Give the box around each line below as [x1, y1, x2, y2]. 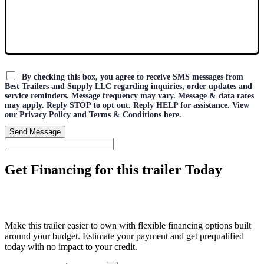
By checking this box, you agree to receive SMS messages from [19, 72, 243, 81]
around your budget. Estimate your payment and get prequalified [5, 230, 244, 241]
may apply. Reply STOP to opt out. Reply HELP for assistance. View [5, 100, 249, 110]
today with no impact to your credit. [5, 241, 137, 252]
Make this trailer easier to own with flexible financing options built [5, 220, 251, 230]
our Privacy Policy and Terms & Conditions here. [5, 110, 181, 119]
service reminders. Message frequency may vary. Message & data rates [5, 91, 254, 100]
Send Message [9, 127, 61, 136]
